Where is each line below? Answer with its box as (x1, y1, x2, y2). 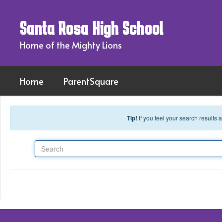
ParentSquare (63, 74, 118, 87)
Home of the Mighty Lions (20, 39, 122, 51)
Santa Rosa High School (20, 18, 164, 38)
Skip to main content (2, 2, 66, 12)
